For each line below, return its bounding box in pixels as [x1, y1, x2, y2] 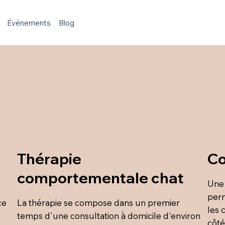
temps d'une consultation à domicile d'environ [17, 210, 200, 221]
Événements [7, 18, 51, 28]
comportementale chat [17, 168, 184, 187]
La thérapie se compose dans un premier [17, 197, 180, 208]
